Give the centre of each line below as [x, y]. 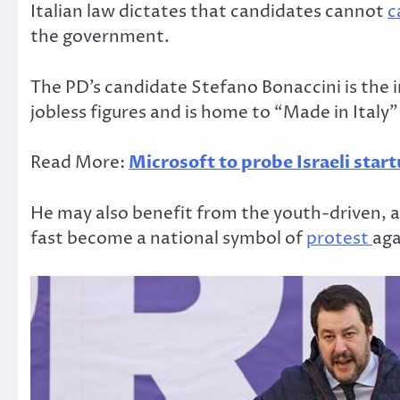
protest [339, 238]
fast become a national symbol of [168, 238]
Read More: [79, 163]
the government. [100, 37]
